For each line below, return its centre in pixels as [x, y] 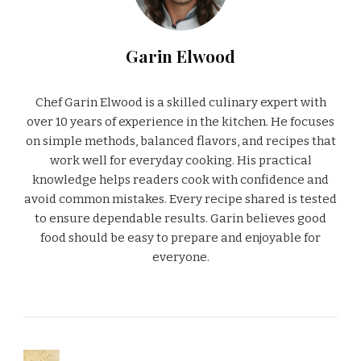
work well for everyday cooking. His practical [180, 160]
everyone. [180, 257]
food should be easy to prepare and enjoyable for [180, 237]
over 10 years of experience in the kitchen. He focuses [180, 121]
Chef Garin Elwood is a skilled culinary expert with [180, 102]
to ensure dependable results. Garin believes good [180, 218]
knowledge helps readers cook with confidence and [180, 179]
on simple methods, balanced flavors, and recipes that [180, 141]
